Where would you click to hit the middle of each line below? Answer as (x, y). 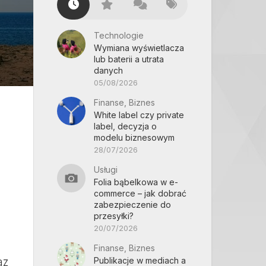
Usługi (106, 170)
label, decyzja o (125, 126)
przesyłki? (114, 216)
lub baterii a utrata (129, 59)
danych (108, 70)
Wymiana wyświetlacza (139, 48)
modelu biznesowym (134, 137)
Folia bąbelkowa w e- (136, 182)
